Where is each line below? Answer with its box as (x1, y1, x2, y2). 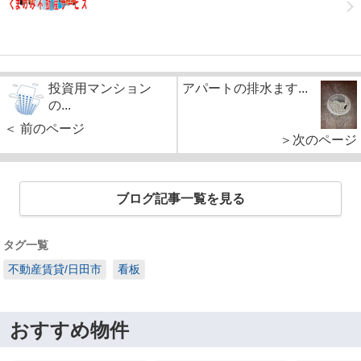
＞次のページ (280, 132, 357, 147)
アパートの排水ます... (182, 81, 308, 95)
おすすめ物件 (9, 318, 129, 341)
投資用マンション (48, 81, 151, 95)
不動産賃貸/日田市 (8, 263, 102, 276)
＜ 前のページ (4, 121, 85, 135)
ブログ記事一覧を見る (116, 191, 245, 205)
